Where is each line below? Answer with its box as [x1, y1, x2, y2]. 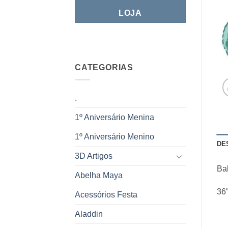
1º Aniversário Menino [75, 132, 154, 141]
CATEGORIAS [75, 63, 133, 72]
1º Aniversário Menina [75, 113, 154, 122]
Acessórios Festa [75, 190, 137, 199]
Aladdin [75, 210, 103, 219]
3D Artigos [75, 152, 112, 161]
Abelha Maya [75, 171, 123, 180]
